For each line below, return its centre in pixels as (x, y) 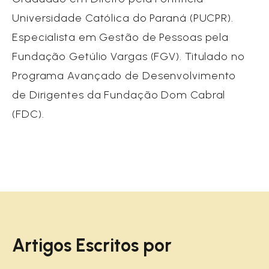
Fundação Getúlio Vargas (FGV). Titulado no (128, 57)
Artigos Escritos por (94, 246)
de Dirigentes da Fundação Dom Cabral (119, 95)
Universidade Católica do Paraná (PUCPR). (123, 18)
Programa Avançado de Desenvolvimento (124, 76)
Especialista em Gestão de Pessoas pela (121, 38)
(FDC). (28, 114)
